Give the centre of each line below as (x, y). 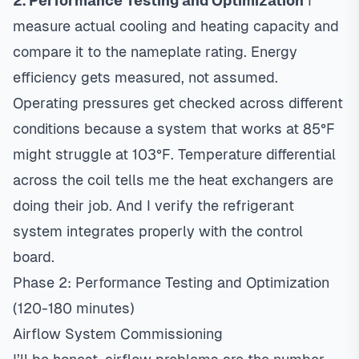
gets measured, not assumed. (177, 77)
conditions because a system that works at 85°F (174, 129)
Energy (274, 52)
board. (34, 257)
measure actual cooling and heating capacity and (176, 26)
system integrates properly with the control (158, 231)
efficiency (45, 77)
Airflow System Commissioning (118, 334)
